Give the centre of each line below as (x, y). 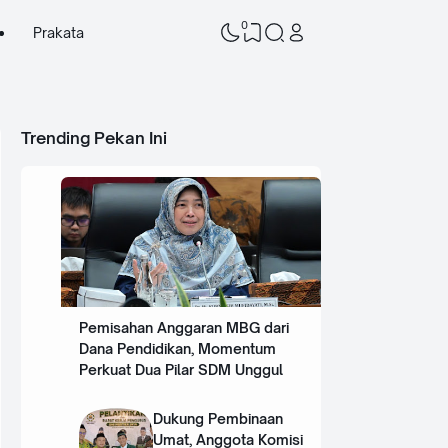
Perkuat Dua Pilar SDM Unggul (180, 370)
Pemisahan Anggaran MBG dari (183, 328)
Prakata (58, 32)
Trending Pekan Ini (94, 138)
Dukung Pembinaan (218, 419)
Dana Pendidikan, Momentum (177, 349)
